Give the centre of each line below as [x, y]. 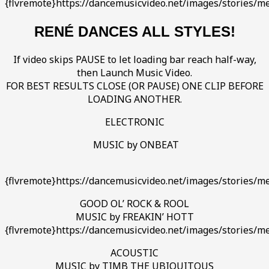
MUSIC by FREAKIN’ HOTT [134, 217]
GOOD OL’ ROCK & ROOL [134, 204]
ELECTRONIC [134, 122]
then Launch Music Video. [134, 73]
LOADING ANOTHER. [134, 99]
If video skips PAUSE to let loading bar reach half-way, [134, 60]
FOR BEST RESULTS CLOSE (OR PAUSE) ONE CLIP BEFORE [134, 86]
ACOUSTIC [134, 253]
